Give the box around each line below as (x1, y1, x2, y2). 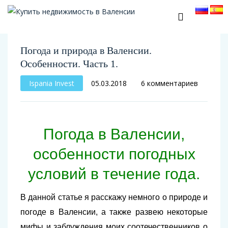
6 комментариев (141, 78, 198, 88)
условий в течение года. (28, 165, 200, 182)
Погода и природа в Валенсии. (20, 45, 152, 56)
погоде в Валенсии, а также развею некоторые (20, 208, 208, 216)
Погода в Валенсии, (43, 126, 185, 142)
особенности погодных (33, 146, 195, 162)
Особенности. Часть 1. (20, 58, 118, 69)
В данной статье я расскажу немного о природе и (20, 193, 208, 202)
